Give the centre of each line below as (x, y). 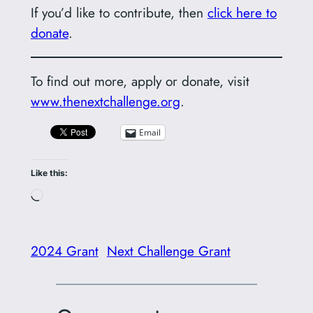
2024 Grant (64, 250)
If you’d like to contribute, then (119, 12)
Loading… (71, 196)
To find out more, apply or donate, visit (140, 81)
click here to (242, 12)
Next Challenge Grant (168, 250)
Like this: (49, 173)
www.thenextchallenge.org (105, 101)
